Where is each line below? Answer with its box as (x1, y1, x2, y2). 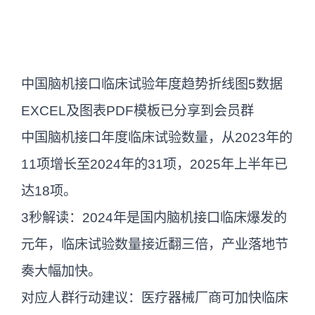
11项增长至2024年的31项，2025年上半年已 (21, 156, 288, 172)
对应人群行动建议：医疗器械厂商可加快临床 (21, 290, 288, 305)
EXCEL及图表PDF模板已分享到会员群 (21, 103, 254, 118)
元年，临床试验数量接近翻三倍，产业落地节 (21, 236, 288, 252)
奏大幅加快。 (21, 263, 101, 278)
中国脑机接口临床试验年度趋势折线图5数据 (21, 76, 283, 91)
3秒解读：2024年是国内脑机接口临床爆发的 (21, 210, 287, 225)
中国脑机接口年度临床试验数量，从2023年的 (21, 129, 292, 145)
